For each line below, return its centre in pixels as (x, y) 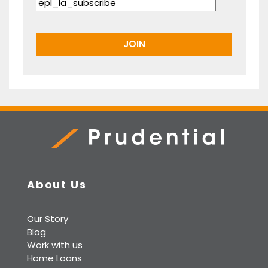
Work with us (55, 245)
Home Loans (54, 258)
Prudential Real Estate (93, 154)
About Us (57, 184)
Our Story (48, 218)
